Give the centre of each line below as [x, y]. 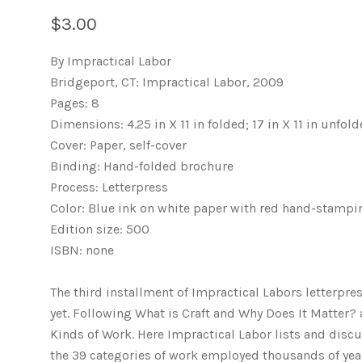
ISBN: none [82, 250]
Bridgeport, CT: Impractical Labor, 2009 [167, 82]
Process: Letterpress [109, 187]
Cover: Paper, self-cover [118, 145]
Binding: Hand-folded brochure [142, 166]
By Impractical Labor [111, 61]
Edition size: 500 [100, 229]
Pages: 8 [75, 103]
